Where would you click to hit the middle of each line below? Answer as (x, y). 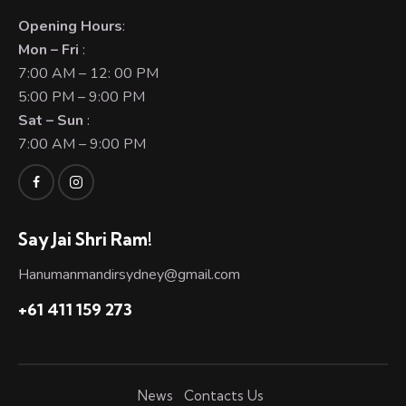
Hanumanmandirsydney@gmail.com (129, 274)
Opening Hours (70, 26)
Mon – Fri (48, 49)
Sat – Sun (53, 120)
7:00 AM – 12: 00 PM (88, 73)
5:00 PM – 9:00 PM (82, 97)
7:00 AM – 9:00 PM (82, 144)
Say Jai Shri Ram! (85, 240)
